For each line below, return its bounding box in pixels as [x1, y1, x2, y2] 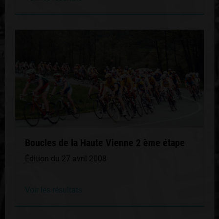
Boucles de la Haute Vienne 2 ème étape [25, 137, 185, 149]
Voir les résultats [25, 185, 82, 195]
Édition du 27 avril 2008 [25, 154, 107, 163]
